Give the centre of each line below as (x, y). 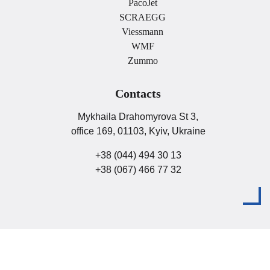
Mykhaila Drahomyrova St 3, (138, 116)
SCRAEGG (143, 17)
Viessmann (143, 31)
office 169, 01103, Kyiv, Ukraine (138, 131)
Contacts (138, 93)
